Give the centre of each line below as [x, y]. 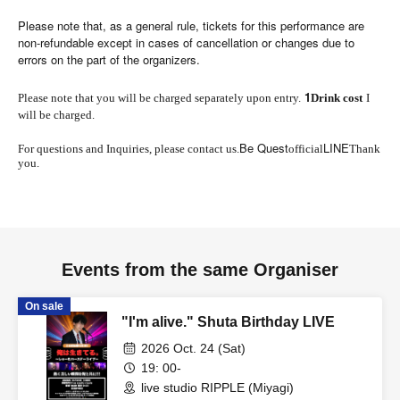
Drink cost [337, 98]
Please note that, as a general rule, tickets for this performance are [191, 25]
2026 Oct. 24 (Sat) [193, 348]
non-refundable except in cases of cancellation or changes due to [186, 42]
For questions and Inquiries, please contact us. [129, 149]
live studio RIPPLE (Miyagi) [217, 387]
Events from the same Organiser [200, 270]
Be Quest [264, 148]
